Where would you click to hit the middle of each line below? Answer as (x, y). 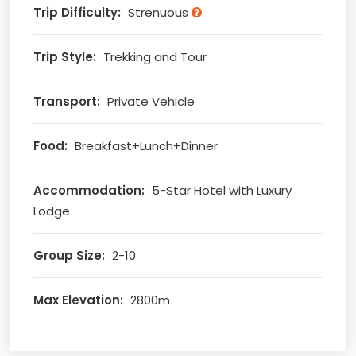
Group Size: (69, 255)
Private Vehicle (149, 101)
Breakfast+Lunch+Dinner (145, 146)
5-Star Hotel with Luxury (220, 190)
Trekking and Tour (153, 57)
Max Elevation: (78, 300)
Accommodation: (89, 190)
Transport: (67, 101)
